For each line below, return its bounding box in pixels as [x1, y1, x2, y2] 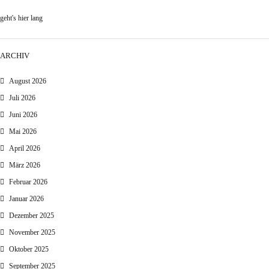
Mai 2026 [9, 127, 37, 136]
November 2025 [9, 228, 55, 237]
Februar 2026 [9, 178, 47, 187]
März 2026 [9, 161, 40, 170]
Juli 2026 [9, 94, 35, 103]
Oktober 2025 [9, 245, 49, 254]
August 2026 [9, 77, 46, 86]
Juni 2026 [9, 110, 37, 119]
